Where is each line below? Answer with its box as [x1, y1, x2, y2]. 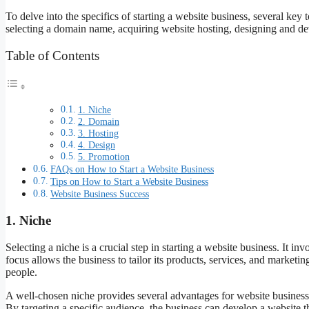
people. [6, 266, 37, 278]
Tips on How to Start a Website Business [50, 176, 208, 188]
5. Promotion [77, 152, 130, 163]
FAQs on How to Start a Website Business [50, 163, 214, 175]
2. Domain [77, 117, 119, 128]
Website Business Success [50, 188, 149, 200]
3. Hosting [77, 128, 119, 139]
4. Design [77, 140, 115, 151]
